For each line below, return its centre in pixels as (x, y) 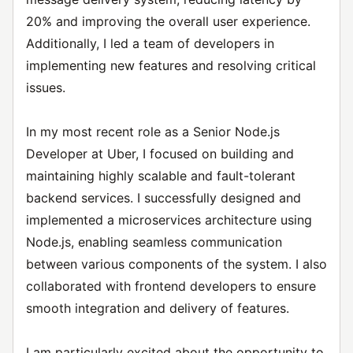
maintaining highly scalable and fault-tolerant (161, 176)
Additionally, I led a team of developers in (150, 43)
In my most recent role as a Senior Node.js (153, 132)
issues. (46, 87)
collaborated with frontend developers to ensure (171, 286)
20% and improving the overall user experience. (168, 21)
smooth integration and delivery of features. (158, 308)
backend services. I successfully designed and (163, 198)
